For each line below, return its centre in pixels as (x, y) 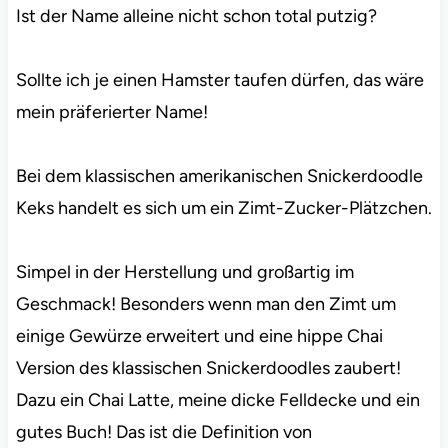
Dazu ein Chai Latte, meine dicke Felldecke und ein (217, 400)
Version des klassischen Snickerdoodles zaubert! (208, 368)
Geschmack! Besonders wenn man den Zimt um (205, 304)
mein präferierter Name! (111, 112)
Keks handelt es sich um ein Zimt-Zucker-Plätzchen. (223, 208)
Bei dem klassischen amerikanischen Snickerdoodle (219, 176)
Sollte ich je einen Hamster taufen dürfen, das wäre (219, 80)
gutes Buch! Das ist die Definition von (163, 432)
